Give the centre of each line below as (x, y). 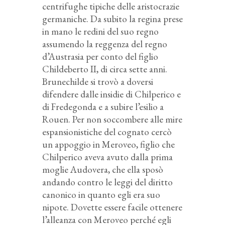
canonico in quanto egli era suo (101, 194)
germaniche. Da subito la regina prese (113, 19)
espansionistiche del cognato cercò (107, 132)
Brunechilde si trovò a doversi (98, 81)
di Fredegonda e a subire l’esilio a (103, 106)
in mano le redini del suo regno (100, 31)
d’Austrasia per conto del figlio (100, 56)
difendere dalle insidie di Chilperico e (111, 94)
